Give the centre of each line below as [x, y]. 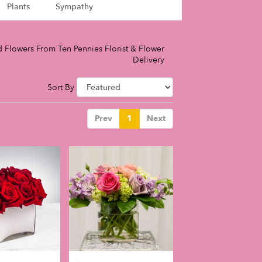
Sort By [61, 88]
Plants [18, 7]
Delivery [149, 60]
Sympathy [74, 7]
